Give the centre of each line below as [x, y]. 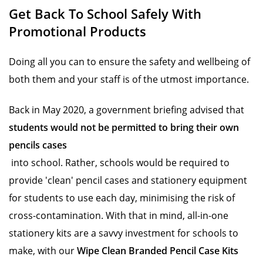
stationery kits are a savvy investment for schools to [124, 233]
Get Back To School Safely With [105, 14]
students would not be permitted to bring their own [124, 127]
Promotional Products [77, 31]
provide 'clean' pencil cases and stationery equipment [128, 180]
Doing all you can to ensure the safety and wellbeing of [129, 62]
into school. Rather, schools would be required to [119, 163]
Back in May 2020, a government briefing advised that [127, 110]
